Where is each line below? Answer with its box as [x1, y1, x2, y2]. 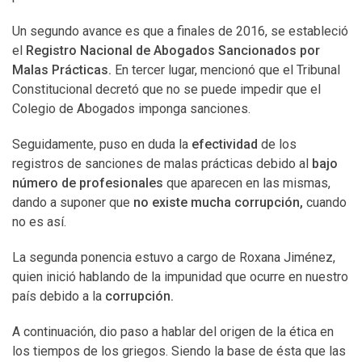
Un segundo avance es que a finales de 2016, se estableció [12, 23, 348, 39]
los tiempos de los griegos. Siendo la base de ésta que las [12, 343, 346, 359]
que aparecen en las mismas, [163, 175, 330, 191]
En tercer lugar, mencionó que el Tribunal [115, 62, 340, 78]
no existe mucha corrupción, [133, 195, 303, 210]
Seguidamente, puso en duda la [12, 137, 192, 152]
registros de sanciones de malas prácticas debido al [12, 156, 312, 171]
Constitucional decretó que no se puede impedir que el [12, 82, 321, 97]
